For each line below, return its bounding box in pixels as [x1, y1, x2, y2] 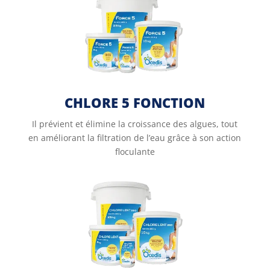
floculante [115, 146, 155, 157]
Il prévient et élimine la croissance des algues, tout [32, 118, 238, 130]
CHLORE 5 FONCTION [64, 93, 206, 111]
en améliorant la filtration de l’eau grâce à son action [28, 132, 242, 143]
